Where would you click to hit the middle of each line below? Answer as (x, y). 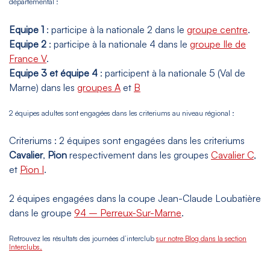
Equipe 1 (27, 29)
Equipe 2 (28, 44)
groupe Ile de (218, 44)
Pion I (32, 169)
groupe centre (217, 29)
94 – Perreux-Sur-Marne (128, 212)
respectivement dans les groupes (139, 155)
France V (28, 58)
